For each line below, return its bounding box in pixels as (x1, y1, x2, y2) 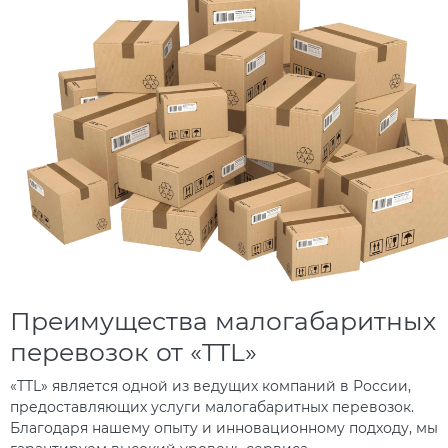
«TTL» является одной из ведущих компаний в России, (10, 377, 411, 396)
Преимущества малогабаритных (10, 306, 436, 337)
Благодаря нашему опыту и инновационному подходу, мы (10, 419, 438, 438)
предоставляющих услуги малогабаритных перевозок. (10, 398, 414, 417)
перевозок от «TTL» (10, 337, 257, 368)
